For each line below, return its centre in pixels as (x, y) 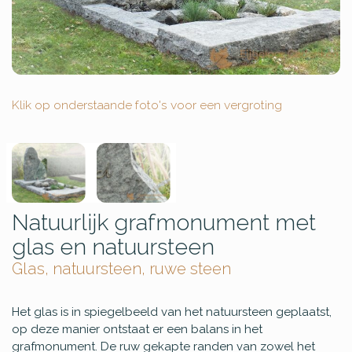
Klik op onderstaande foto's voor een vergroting (147, 104)
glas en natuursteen (113, 247)
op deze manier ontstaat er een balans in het (137, 330)
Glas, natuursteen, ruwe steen (121, 269)
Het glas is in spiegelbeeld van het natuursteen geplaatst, (172, 312)
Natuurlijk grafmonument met (164, 223)
